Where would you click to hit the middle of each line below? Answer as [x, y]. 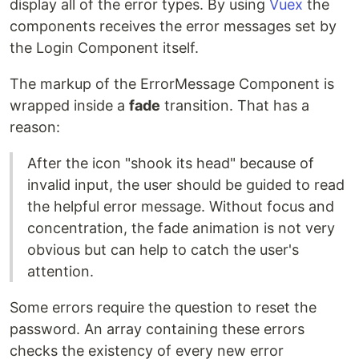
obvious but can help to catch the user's [163, 249]
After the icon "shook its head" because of [171, 163]
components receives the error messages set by [173, 26]
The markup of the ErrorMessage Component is [172, 83]
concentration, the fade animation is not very [181, 228]
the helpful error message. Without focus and [181, 206]
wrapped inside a [69, 105]
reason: [35, 127]
